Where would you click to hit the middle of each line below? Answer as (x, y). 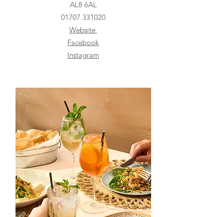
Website (83, 30)
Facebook (83, 42)
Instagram (83, 55)
